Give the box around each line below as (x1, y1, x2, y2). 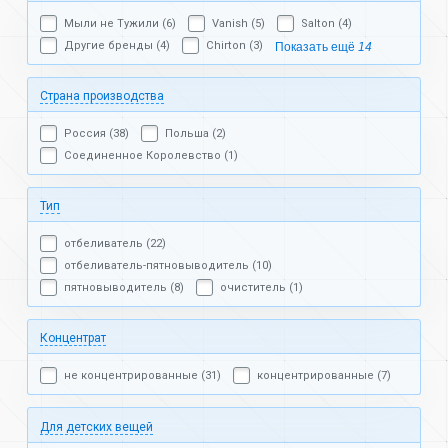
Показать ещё (275, 39, 358, 54)
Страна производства (40, 89, 164, 104)
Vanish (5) (212, 16, 265, 30)
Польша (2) (165, 127, 226, 141)
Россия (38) (64, 127, 129, 141)
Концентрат (40, 331, 106, 346)
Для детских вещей (40, 419, 153, 434)
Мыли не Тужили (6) (64, 16, 176, 30)
